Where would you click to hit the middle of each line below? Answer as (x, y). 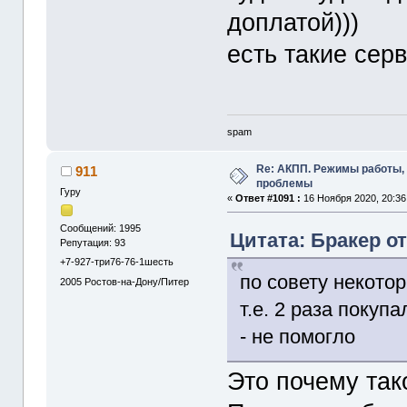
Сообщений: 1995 (101, 228)
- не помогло (298, 336)
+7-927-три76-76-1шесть (117, 262)
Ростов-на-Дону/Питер (137, 281)
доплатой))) (293, 23)
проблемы (285, 183)
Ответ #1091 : (268, 198)
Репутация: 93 (93, 243)
